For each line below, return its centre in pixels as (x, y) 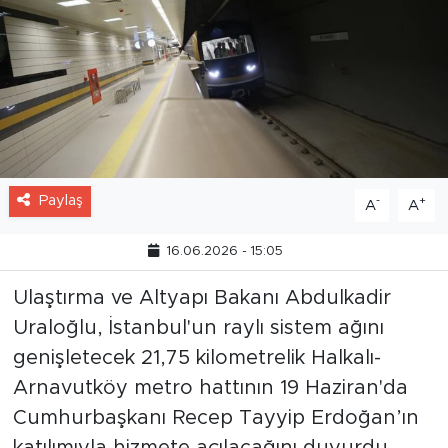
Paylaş (60, 223)
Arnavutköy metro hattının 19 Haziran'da (210, 410)
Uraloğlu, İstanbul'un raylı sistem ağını (198, 350)
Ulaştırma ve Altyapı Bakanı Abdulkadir (201, 320)
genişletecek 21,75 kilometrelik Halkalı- (196, 380)
